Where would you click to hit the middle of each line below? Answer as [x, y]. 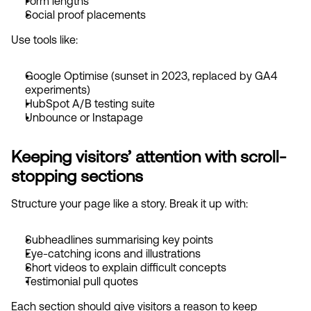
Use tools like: [44, 39]
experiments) [58, 89]
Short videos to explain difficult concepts [126, 267]
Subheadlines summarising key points [119, 239]
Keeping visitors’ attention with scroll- [149, 156]
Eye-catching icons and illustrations [113, 253]
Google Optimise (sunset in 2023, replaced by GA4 [151, 75]
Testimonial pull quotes [82, 281]
